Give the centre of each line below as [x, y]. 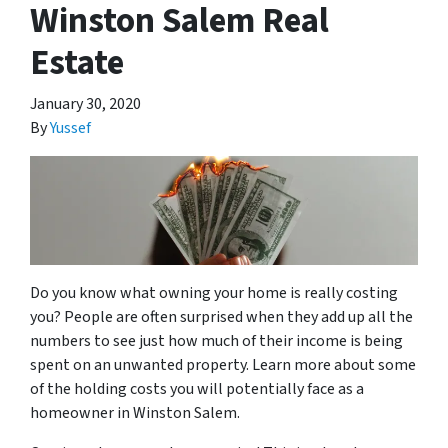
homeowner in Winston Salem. [136, 412]
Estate [77, 63]
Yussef [70, 128]
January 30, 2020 [85, 104]
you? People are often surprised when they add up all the [221, 316]
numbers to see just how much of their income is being [216, 340]
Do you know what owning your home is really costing [214, 292]
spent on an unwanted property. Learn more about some [223, 364]
